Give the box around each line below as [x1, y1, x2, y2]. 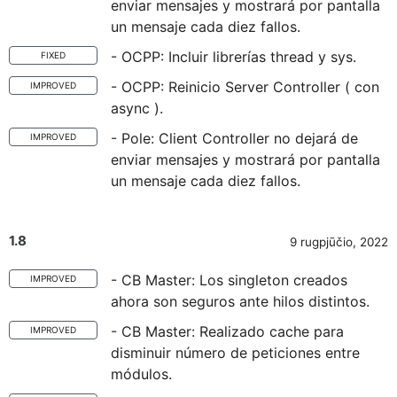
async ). [111, 99, 163, 117]
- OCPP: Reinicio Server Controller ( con [111, 78, 379, 96]
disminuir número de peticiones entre [111, 344, 360, 362]
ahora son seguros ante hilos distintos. [111, 292, 370, 310]
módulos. [111, 365, 172, 383]
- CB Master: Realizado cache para [111, 323, 344, 340]
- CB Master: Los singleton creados [111, 271, 347, 289]
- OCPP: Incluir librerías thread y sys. [111, 48, 356, 66]
